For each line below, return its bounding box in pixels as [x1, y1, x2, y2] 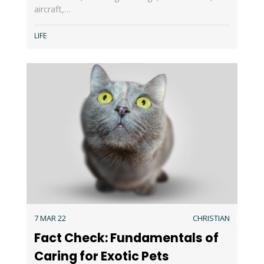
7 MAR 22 [34, 212, 66, 223]
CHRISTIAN [193, 212, 230, 223]
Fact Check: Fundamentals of [34, 229, 219, 246]
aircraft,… [34, 4, 71, 15]
